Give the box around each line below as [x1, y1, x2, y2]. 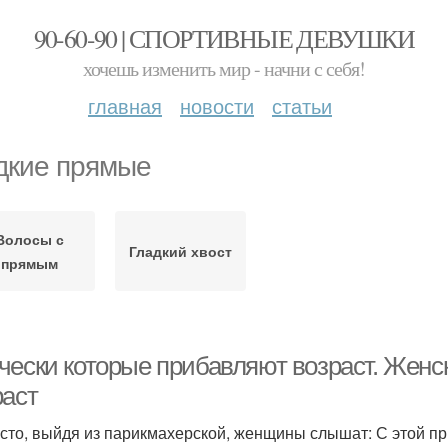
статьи [272, 91, 332, 120]
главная [88, 91, 162, 120]
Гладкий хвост [128, 241, 232, 261]
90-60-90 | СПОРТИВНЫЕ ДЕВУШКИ [33, 21, 415, 55]
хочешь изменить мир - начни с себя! [83, 55, 365, 82]
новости [180, 91, 254, 120]
